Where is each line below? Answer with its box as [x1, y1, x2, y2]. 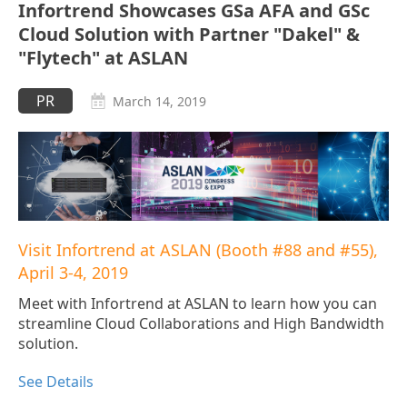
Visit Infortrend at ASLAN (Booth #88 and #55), [18, 239, 378, 262]
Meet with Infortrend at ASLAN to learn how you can [18, 293, 377, 314]
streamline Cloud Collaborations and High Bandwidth [18, 313, 384, 334]
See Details [18, 372, 94, 392]
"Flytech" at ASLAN [18, 45, 188, 71]
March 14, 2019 [113, 93, 206, 111]
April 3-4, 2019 [18, 262, 128, 284]
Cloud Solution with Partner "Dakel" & [18, 22, 360, 47]
